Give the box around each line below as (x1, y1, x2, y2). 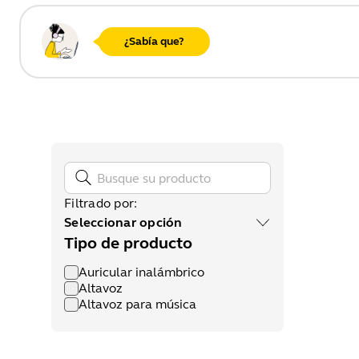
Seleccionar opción (64, 215, 183, 230)
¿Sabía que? (124, 34, 184, 48)
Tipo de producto (64, 233, 192, 253)
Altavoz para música (79, 296, 196, 312)
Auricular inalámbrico (79, 264, 204, 280)
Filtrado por (64, 196, 134, 211)
